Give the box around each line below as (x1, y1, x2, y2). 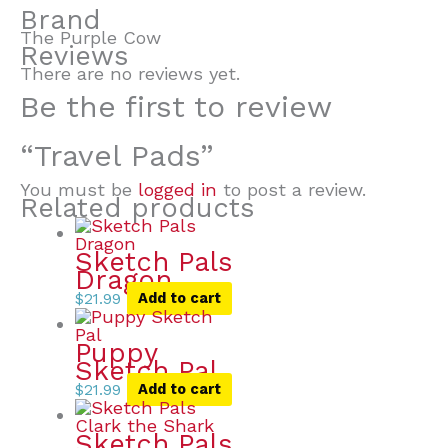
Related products (20, 191, 255, 224)
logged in (138, 178, 217, 200)
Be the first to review (20, 89, 331, 125)
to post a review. (217, 178, 366, 200)
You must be (20, 178, 138, 200)
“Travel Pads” (20, 138, 213, 174)
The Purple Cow (20, 26, 161, 48)
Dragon (74, 263, 172, 296)
